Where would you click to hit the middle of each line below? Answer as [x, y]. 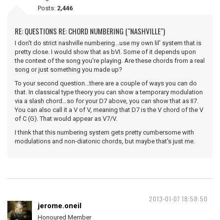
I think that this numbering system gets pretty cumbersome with [104, 132]
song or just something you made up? [69, 69]
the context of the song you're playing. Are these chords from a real [110, 61]
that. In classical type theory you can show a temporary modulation [109, 92]
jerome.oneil [60, 206]
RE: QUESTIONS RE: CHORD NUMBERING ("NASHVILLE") [90, 31]
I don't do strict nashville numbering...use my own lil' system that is [108, 43]
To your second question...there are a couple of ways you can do [106, 83]
